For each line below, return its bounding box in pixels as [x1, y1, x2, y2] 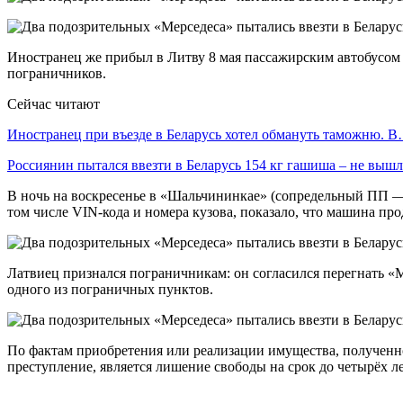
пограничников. [7, 65, 106, 81]
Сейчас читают [7, 95, 100, 112]
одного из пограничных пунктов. [7, 281, 213, 297]
